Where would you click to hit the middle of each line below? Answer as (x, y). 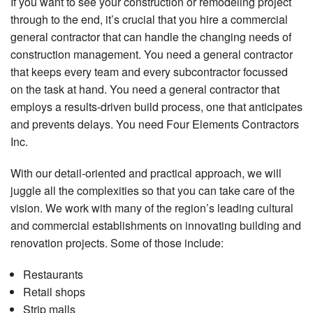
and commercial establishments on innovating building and (156, 226)
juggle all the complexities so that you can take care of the (153, 191)
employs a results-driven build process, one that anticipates (156, 107)
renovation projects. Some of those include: (117, 243)
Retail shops (54, 292)
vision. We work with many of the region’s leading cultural (152, 208)
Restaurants (53, 275)
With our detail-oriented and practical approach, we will (146, 173)
